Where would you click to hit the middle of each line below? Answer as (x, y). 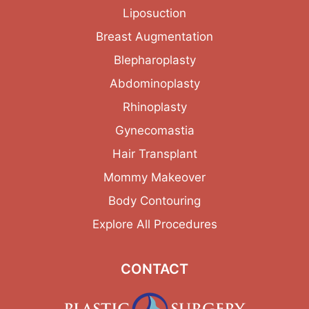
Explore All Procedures (154, 224)
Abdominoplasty (154, 83)
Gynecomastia (154, 130)
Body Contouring (154, 200)
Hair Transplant (154, 153)
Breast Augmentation (154, 36)
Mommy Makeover (154, 177)
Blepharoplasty (154, 60)
